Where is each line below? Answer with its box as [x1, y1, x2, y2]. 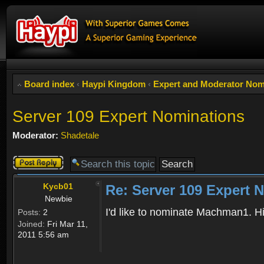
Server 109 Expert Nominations [12, 107, 245, 126]
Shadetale [61, 130, 99, 140]
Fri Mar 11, [45, 219, 88, 229]
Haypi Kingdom [82, 79, 146, 89]
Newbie [45, 194, 72, 204]
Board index [24, 79, 74, 89]
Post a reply [12, 155, 58, 166]
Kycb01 [43, 181, 73, 192]
